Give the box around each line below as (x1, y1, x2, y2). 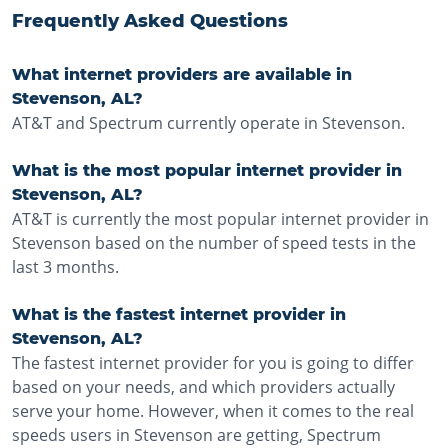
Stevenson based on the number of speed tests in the (12, 232, 416, 254)
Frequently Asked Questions (12, 10, 288, 32)
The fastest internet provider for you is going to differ (12, 352, 414, 374)
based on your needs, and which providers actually (12, 376, 395, 398)
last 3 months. (12, 256, 119, 278)
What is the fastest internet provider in (12, 305, 346, 324)
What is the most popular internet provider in (12, 161, 402, 180)
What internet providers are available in (12, 65, 352, 84)
